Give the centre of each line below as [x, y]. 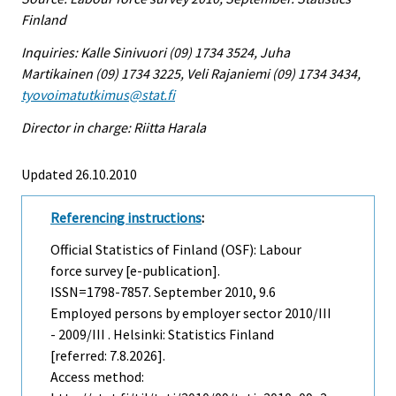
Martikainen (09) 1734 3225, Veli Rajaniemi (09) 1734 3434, [191, 73]
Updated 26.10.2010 [79, 174]
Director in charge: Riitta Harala [114, 127]
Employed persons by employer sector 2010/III [191, 313]
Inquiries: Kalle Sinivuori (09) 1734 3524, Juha [156, 52]
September [188, 292]
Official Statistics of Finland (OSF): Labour [176, 250]
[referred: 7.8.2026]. [108, 356]
